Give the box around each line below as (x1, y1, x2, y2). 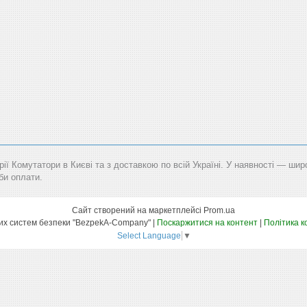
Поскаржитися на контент (156, 218, 258, 228)
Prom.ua (204, 206, 235, 215)
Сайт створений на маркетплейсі (72, 206, 204, 215)
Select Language (116, 230, 181, 241)
